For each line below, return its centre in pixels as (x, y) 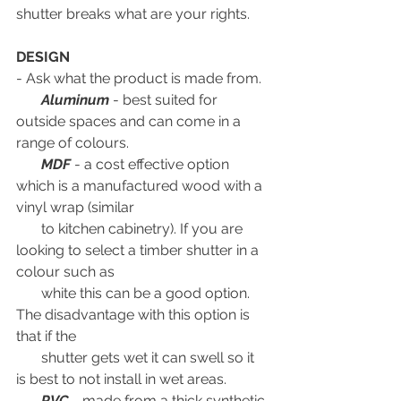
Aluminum (75, 100)
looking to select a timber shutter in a (139, 250)
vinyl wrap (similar (77, 207)
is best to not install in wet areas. (121, 379)
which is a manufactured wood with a (141, 186)
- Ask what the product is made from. (141, 78)
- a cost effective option (152, 164)
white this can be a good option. (29, 293)
